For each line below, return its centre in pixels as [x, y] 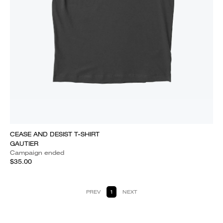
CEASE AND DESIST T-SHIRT [55, 134]
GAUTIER [24, 144]
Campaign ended [37, 153]
